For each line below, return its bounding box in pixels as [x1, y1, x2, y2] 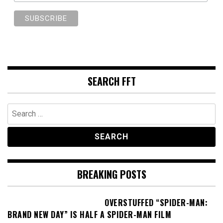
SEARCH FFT [87, 74, 136, 89]
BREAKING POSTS [77, 167, 146, 182]
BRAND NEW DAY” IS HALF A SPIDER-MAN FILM [7, 209, 171, 221]
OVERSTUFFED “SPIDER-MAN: [105, 197, 208, 209]
